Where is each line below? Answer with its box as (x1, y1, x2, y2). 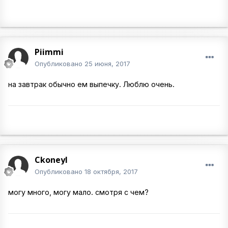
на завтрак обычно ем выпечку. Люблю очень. (8, 80, 175, 89)
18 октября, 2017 (84, 167, 138, 176)
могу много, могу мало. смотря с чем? (8, 188, 149, 196)
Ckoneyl (35, 154, 68, 165)
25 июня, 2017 (84, 60, 130, 68)
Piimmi (35, 46, 64, 58)
